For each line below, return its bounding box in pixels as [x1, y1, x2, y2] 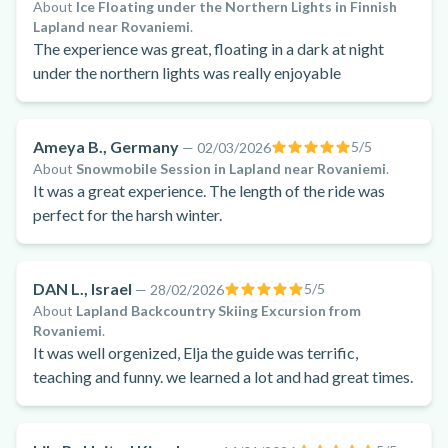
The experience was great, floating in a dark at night [33, 39, 384, 58]
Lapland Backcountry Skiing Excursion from [76, 302, 361, 319]
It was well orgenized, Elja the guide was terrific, [33, 343, 358, 362]
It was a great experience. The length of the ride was [33, 181, 385, 200]
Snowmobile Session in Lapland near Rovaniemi [76, 160, 386, 177]
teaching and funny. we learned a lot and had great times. [33, 367, 413, 386]
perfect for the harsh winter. [33, 205, 222, 224]
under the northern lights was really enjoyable [75, 63, 341, 82]
